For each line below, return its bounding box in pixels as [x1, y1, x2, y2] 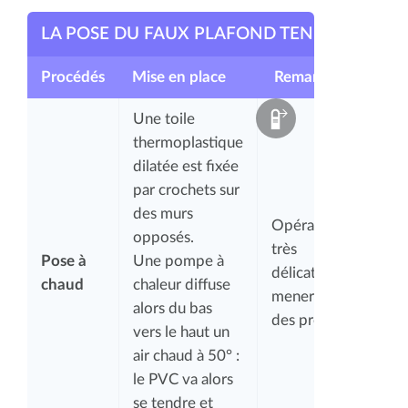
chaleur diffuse [133, 276, 230, 292]
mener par [271, 288, 340, 304]
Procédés [41, 68, 105, 85]
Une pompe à [133, 252, 224, 269]
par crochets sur [133, 181, 240, 198]
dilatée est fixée [133, 158, 239, 174]
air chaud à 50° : [133, 347, 240, 363]
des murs [133, 205, 193, 221]
